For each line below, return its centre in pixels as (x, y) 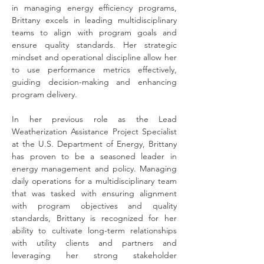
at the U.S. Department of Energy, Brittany (94, 144)
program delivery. (44, 94)
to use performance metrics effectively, (94, 70)
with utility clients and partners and (94, 243)
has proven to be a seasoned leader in (94, 156)
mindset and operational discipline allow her (94, 57)
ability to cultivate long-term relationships (94, 230)
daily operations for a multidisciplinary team (94, 181)
